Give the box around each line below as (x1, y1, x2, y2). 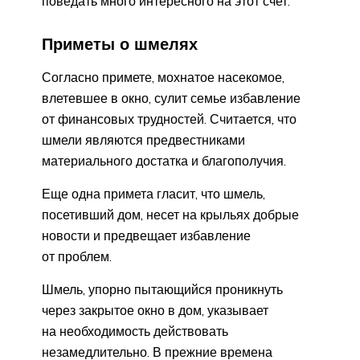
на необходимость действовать (42, 323, 228, 340)
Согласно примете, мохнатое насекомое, (42, 69, 284, 86)
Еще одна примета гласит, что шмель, (42, 186, 265, 202)
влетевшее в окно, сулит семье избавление (42, 90, 301, 107)
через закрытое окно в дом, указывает (42, 302, 268, 319)
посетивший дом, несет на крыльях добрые (42, 207, 299, 223)
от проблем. (42, 248, 112, 265)
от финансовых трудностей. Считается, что (42, 111, 297, 128)
